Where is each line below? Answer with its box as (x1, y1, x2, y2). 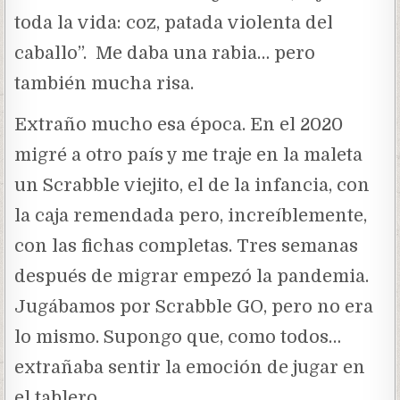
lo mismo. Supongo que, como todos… (14, 326, 342, 347)
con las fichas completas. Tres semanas (14, 235, 359, 256)
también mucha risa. (14, 72, 199, 94)
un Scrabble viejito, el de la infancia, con (14, 174, 371, 196)
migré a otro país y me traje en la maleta (14, 144, 363, 165)
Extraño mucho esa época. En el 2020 (14, 113, 344, 135)
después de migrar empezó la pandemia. (14, 265, 374, 287)
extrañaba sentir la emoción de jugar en (14, 356, 366, 378)
